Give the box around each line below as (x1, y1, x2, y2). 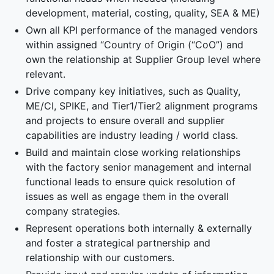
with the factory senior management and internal (26, 161, 252, 173)
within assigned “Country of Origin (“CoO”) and (26, 39, 244, 51)
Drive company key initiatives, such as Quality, (26, 85, 241, 97)
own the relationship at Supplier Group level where (26, 53, 261, 65)
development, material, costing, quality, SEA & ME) (26, 7, 261, 19)
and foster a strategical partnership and (26, 237, 211, 249)
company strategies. (26, 205, 120, 217)
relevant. (26, 68, 66, 80)
